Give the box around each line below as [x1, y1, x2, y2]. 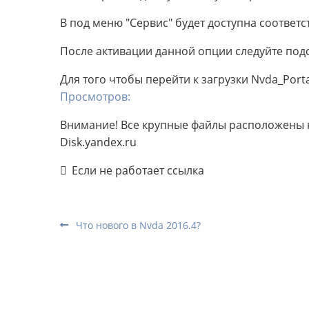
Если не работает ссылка [72, 162, 204, 178]
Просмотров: [60, 88, 130, 104]
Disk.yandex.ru [60, 134, 137, 150]
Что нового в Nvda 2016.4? [73, 218, 201, 232]
